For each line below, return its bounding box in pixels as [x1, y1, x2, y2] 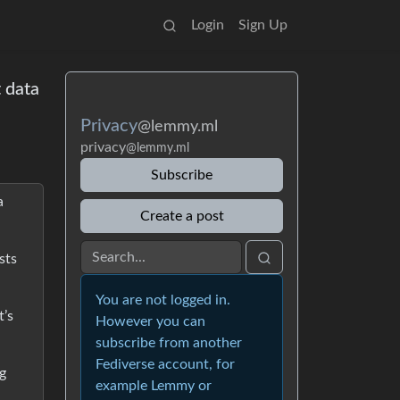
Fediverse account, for [96, 357, 235, 371]
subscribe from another [96, 336, 242, 350]
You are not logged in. [96, 293, 230, 307]
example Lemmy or [96, 379, 212, 393]
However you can [96, 314, 205, 329]
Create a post [139, 209, 224, 223]
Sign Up [238, 18, 287, 32]
